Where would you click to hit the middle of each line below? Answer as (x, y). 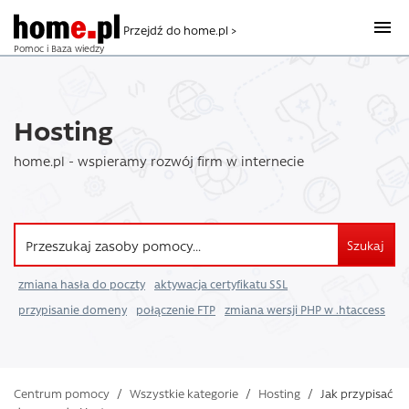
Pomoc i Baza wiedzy (59, 48)
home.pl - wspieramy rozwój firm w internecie (159, 161)
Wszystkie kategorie (184, 393)
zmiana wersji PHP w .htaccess (305, 309)
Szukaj (366, 245)
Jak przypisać (355, 393)
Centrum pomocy (62, 393)
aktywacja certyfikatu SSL (221, 284)
